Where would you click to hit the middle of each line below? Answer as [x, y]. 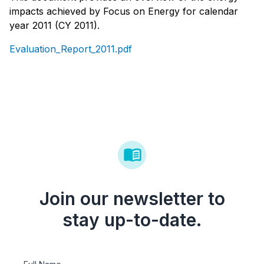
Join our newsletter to [132, 199]
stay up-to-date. [132, 220]
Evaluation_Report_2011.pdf [71, 49]
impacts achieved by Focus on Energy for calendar [124, 11]
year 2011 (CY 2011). [55, 26]
